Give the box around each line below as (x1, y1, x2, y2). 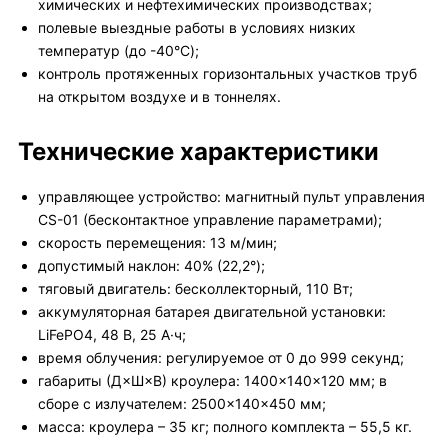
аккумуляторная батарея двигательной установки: (38, 303, 386, 320)
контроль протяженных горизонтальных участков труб (38, 65, 417, 82)
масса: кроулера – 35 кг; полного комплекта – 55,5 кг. (38, 418, 412, 435)
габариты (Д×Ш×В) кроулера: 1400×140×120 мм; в (38, 372, 387, 389)
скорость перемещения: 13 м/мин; (38, 234, 277, 251)
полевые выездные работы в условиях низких (38, 19, 356, 36)
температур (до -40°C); (38, 42, 199, 59)
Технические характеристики (18, 137, 379, 166)
